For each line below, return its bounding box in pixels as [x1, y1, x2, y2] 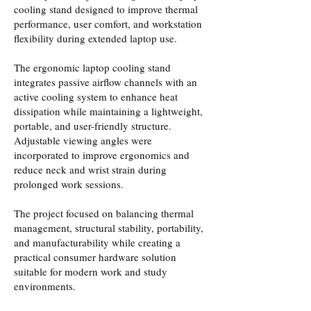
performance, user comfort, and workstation [14, 17, 202, 31]
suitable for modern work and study [14, 264, 167, 278]
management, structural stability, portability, [14, 221, 203, 235]
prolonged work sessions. [14, 177, 124, 191]
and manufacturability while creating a [14, 235, 180, 249]
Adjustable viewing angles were [14, 133, 152, 147]
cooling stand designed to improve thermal [14, 2, 198, 16]
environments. [14, 279, 76, 293]
